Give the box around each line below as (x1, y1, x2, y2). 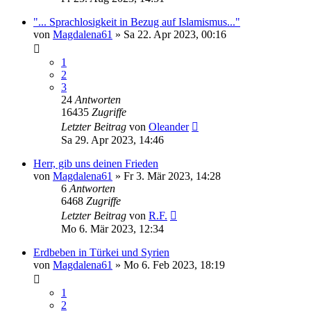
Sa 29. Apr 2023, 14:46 (61, 134, 164, 146)
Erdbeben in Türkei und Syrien (33, 246, 169, 259)
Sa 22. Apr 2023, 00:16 (124, 28, 226, 41)
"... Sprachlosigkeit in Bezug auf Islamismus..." (33, 16, 240, 28)
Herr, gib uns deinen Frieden (33, 158, 158, 170)
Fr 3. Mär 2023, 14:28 (124, 170, 221, 183)
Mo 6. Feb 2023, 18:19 (124, 259, 225, 271)
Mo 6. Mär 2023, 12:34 (61, 223, 164, 235)
